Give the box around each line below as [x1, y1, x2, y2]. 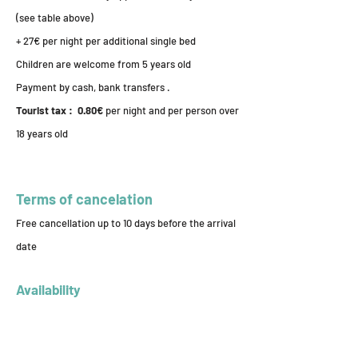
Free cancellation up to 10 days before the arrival [16, 217, 236, 229]
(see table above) [16, 11, 93, 24]
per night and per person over [105, 104, 239, 117]
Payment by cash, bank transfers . [16, 81, 173, 93]
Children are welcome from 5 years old [16, 58, 193, 70]
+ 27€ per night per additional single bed [16, 34, 196, 47]
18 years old [16, 127, 68, 140]
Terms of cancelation [16, 190, 153, 208]
